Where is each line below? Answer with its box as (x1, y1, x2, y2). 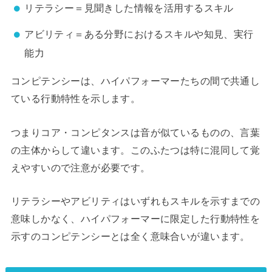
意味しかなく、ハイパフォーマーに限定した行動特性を (10, 213, 260, 225)
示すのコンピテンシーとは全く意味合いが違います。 (10, 231, 250, 242)
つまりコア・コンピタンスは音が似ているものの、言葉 (10, 126, 260, 138)
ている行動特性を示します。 (10, 93, 141, 104)
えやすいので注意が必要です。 (10, 161, 151, 173)
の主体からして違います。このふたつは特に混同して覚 (10, 144, 260, 155)
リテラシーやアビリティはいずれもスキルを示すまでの (10, 195, 260, 207)
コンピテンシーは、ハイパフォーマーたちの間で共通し (10, 75, 260, 87)
